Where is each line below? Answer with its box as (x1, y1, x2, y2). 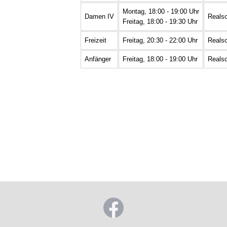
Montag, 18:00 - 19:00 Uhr (122, 7, 199, 15)
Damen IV (84, 12, 114, 20)
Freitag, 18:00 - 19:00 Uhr (122, 55, 198, 63)
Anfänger (84, 55, 111, 63)
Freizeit (84, 36, 106, 44)
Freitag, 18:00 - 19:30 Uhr (122, 17, 198, 25)
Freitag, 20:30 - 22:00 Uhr (122, 36, 198, 44)
